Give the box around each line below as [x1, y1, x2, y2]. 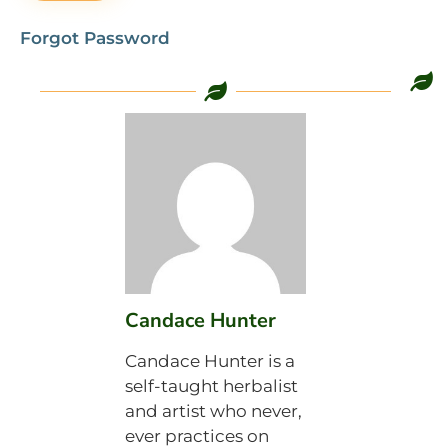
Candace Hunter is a [125, 350, 295, 371]
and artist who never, [125, 400, 302, 421]
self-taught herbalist [125, 375, 298, 396]
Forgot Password [20, 27, 170, 48]
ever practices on [125, 425, 269, 446]
